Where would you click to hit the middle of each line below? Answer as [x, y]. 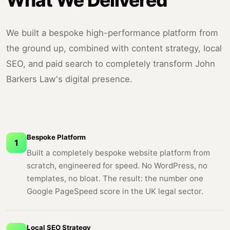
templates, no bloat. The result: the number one [115, 179]
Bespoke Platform [56, 137]
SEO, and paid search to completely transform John [111, 64]
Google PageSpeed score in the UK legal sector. [115, 191]
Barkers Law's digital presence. [69, 79]
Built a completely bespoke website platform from [118, 153]
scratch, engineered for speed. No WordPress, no [117, 166]
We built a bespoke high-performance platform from [112, 33]
